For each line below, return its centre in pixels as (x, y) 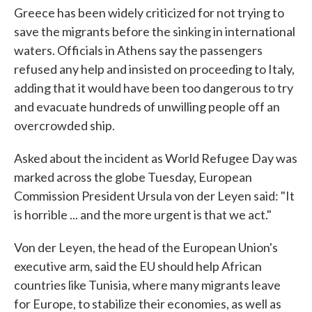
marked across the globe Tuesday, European (133, 177)
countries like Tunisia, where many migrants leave (147, 285)
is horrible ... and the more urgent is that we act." (143, 214)
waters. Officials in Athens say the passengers (138, 50)
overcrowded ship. (64, 125)
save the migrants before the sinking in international (155, 31)
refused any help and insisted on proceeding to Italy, (154, 69)
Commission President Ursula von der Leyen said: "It (154, 196)
